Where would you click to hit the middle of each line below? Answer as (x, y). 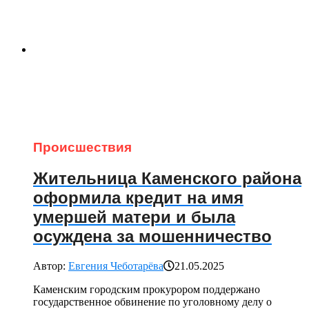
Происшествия (82, 148)
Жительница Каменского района (167, 179)
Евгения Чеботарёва (116, 266)
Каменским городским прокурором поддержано (147, 290)
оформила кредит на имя (138, 198)
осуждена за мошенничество (152, 237)
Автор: (51, 266)
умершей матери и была (134, 218)
